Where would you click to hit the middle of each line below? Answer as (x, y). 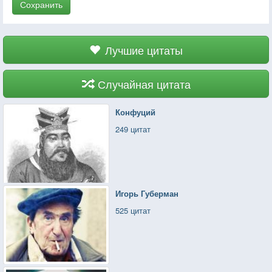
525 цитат (133, 210)
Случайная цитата (144, 83)
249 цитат (133, 129)
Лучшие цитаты (144, 49)
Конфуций (136, 112)
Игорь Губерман (147, 193)
